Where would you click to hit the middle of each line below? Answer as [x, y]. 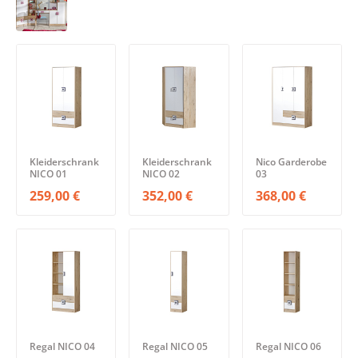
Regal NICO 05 [175, 347]
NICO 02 [161, 173]
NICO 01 [48, 173]
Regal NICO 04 [62, 347]
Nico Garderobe [291, 161]
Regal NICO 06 [288, 347]
